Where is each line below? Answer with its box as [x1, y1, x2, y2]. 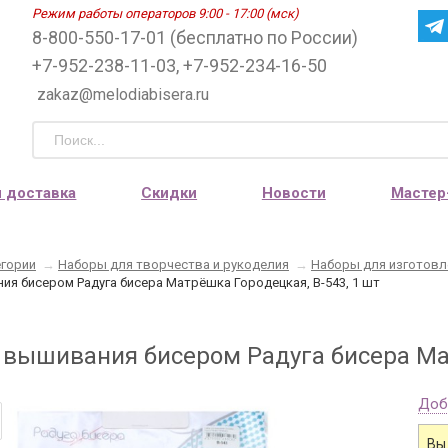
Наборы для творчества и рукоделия [58, 257, 289, 272]
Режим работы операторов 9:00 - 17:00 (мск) [32, 6, 299, 21]
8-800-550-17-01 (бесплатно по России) [32, 27, 358, 48]
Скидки [141, 183, 198, 202]
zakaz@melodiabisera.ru [37, 85, 209, 104]
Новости [261, 183, 326, 202]
